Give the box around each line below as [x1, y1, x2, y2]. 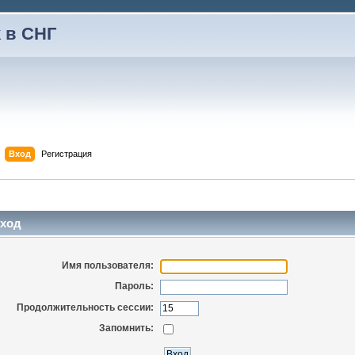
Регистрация [40, 148, 92, 158]
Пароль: [115, 281, 155, 292]
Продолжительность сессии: [17, 301, 155, 313]
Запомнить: [99, 323, 155, 334]
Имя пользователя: [62, 259, 155, 271]
